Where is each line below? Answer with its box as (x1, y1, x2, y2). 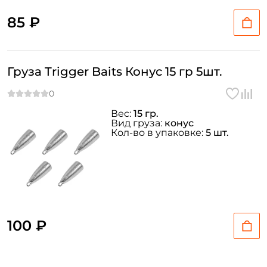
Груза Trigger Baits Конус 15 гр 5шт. (7, 64, 222, 79)
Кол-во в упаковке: (111, 127, 206, 138)
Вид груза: (111, 117, 164, 129)
